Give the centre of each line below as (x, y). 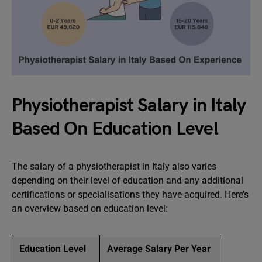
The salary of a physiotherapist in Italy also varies (114, 166)
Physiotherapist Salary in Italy (129, 106)
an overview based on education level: (90, 208)
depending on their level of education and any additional (127, 180)
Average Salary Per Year (160, 249)
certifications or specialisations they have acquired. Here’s (130, 194)
